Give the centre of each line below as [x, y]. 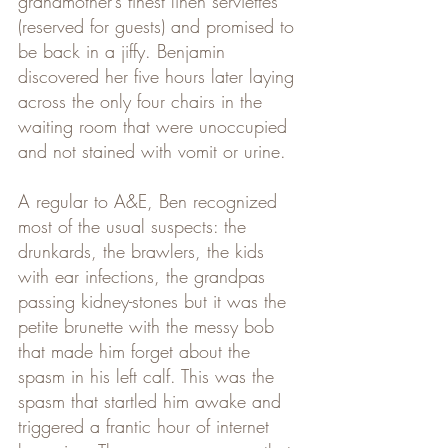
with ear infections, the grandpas [144, 276]
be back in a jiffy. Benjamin [124, 51]
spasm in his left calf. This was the [149, 376]
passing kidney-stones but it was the [155, 301]
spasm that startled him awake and [152, 401]
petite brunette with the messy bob [149, 326]
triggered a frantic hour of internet [146, 426]
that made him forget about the [137, 351]
